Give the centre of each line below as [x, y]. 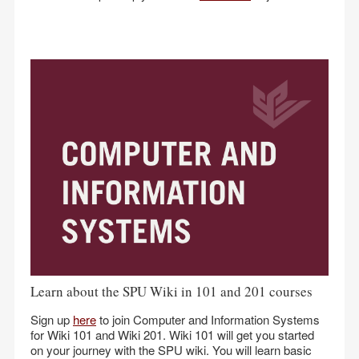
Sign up [52, 319]
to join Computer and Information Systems [208, 319]
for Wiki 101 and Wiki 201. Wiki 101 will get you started [172, 335]
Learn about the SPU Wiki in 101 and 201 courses [171, 291]
